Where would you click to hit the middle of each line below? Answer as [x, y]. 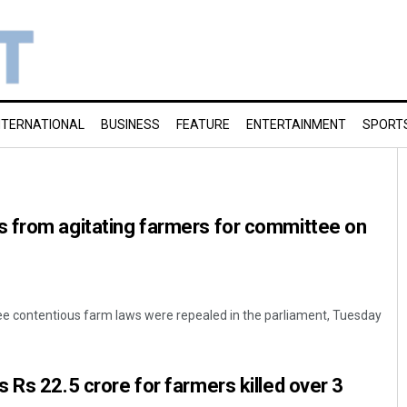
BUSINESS [130, 124]
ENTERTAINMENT [296, 124]
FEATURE [203, 124]
